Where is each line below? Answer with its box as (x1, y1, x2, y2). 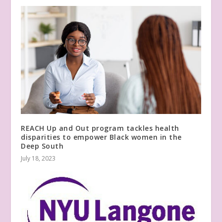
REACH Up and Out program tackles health (21, 123, 179, 133)
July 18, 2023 (21, 154, 56, 163)
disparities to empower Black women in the (21, 132, 182, 142)
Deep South (21, 141, 64, 151)
